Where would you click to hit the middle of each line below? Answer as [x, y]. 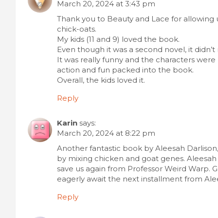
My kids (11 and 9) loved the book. [118, 39]
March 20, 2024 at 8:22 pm [106, 133]
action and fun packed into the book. [125, 70]
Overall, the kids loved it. [101, 80]
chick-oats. [77, 29]
